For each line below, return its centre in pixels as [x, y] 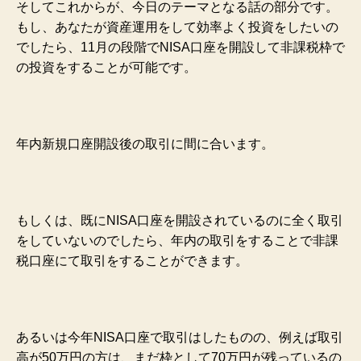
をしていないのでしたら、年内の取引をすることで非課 [177, 240]
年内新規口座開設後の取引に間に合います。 [145, 143]
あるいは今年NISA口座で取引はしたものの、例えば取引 [180, 337]
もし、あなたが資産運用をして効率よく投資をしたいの [177, 27]
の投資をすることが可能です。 [106, 67]
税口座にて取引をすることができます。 [132, 260]
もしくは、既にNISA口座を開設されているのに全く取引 [180, 220]
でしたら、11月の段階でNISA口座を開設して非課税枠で [180, 47]
